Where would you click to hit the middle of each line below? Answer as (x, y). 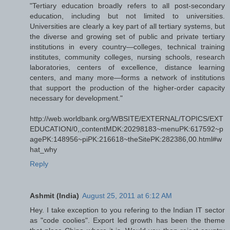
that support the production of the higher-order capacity (127, 88)
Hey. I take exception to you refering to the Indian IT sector (127, 210)
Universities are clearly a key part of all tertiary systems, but (127, 26)
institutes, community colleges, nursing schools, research (127, 57)
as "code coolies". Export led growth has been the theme (127, 220)
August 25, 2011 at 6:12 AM (127, 195)
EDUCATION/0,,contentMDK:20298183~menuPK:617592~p (127, 129)
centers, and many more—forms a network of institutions (127, 77)
